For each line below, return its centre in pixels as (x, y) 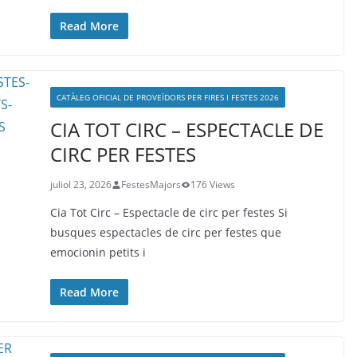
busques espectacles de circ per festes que (165, 232)
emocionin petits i (98, 252)
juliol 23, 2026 (80, 184)
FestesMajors (151, 184)
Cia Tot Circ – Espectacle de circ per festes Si (169, 212)
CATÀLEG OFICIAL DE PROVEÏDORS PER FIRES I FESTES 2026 (167, 97)
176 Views (212, 184)
